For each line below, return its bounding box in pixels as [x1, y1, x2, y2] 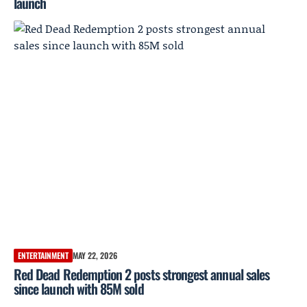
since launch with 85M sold [14, 278, 144, 299]
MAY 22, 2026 [73, 249, 117, 261]
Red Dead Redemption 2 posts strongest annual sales [14, 263, 270, 284]
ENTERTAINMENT [18, 249, 69, 261]
